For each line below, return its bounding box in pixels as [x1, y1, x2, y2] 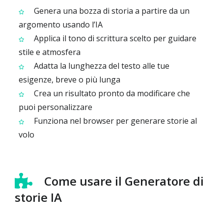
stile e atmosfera [19, 47, 81, 57]
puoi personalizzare [19, 102, 92, 112]
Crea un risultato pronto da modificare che [32, 88, 190, 99]
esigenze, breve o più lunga [19, 74, 120, 85]
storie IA [15, 189, 62, 205]
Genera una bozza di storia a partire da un [32, 5, 190, 16]
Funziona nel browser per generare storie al [32, 115, 197, 126]
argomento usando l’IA [19, 19, 103, 30]
